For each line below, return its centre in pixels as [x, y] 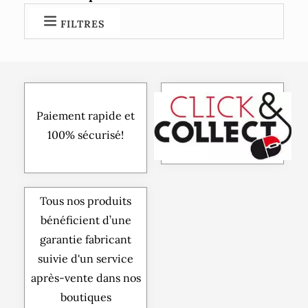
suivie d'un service [86, 258]
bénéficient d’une [86, 220]
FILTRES [82, 24]
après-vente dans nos [86, 278]
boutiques [86, 297]
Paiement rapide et [86, 115]
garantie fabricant [86, 239]
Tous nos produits [86, 201]
